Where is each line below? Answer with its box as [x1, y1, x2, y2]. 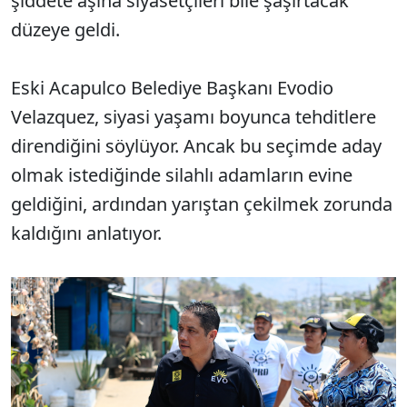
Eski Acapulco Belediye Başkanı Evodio [11, 74, 333, 100]
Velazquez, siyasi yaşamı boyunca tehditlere [11, 104, 376, 129]
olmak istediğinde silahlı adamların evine [11, 162, 352, 187]
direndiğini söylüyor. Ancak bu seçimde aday [11, 133, 382, 158]
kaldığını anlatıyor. [11, 220, 162, 245]
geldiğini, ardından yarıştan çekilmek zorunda [11, 191, 392, 216]
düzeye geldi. [11, 16, 120, 42]
